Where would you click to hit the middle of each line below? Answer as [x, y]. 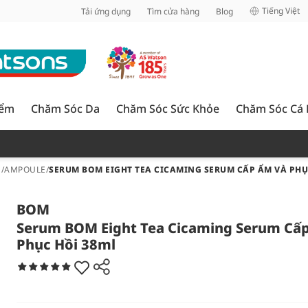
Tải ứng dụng [106, 11]
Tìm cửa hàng [173, 11]
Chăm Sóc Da [65, 109]
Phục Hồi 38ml [66, 244]
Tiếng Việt [281, 11]
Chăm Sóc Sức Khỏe [168, 109]
